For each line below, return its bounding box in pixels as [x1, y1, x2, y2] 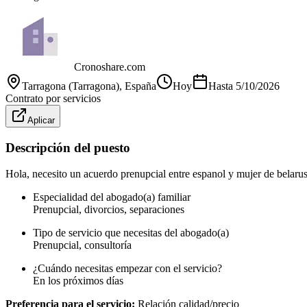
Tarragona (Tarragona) [22, 79, 119, 92]
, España [119, 79, 156, 92]
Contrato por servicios [5, 92, 101, 104]
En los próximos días [33, 275, 123, 287]
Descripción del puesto [5, 140, 130, 155]
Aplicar [27, 114, 55, 125]
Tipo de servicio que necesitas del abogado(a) [33, 227, 229, 239]
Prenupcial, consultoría [33, 239, 132, 251]
